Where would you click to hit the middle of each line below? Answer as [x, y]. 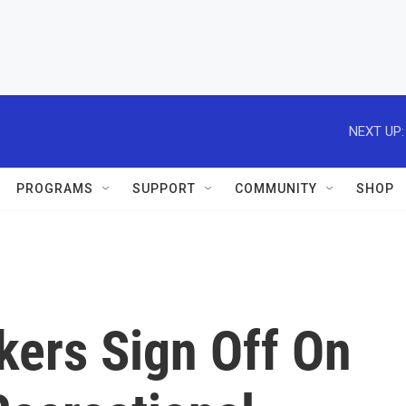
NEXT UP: [377, 131]
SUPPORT [164, 188]
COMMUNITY [276, 188]
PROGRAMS [55, 188]
